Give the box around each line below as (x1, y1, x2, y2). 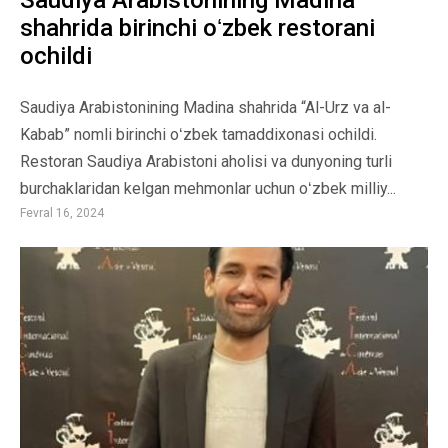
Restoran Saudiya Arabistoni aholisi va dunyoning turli (20, 152, 392, 172)
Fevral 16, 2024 (20, 206, 104, 221)
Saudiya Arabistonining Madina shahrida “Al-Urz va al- (20, 98, 391, 118)
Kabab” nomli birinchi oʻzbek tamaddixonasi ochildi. (20, 125, 377, 145)
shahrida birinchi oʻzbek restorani (20, 14, 375, 43)
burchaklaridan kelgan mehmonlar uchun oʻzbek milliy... (20, 179, 396, 199)
